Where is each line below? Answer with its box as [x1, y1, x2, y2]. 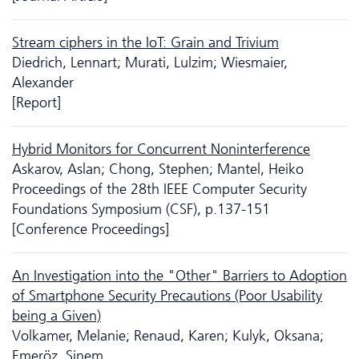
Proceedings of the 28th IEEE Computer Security [12, 179, 307, 198]
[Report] [12, 93, 61, 111]
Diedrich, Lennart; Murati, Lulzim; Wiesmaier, [12, 53, 288, 71]
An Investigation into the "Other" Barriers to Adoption [12, 266, 347, 284]
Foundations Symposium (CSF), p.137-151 [12, 200, 270, 218]
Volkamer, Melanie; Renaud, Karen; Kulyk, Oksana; [12, 326, 324, 345]
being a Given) [12, 306, 101, 325]
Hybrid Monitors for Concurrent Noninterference [12, 139, 310, 158]
